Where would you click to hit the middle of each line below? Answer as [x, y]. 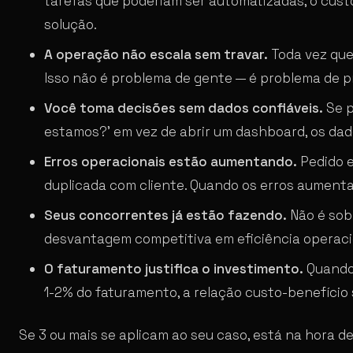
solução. [71, 24]
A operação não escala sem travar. [156, 54]
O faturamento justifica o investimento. [174, 268]
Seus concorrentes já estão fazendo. [165, 215]
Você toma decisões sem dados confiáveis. [184, 108]
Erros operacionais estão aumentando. [171, 161]
